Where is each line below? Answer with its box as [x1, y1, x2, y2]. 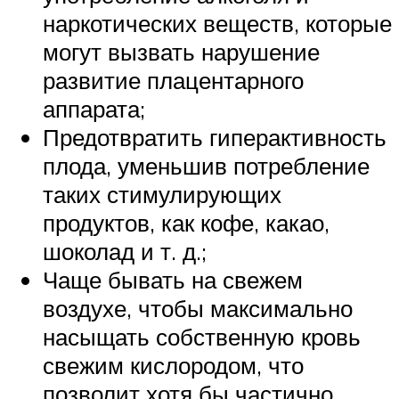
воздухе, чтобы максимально [43, 293, 353, 322]
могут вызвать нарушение [43, 37, 320, 66]
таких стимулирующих [43, 179, 281, 208]
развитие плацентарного [43, 65, 304, 94]
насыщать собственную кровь [43, 322, 361, 351]
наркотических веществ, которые [43, 8, 392, 37]
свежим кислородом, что [43, 350, 304, 379]
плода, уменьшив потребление [43, 151, 370, 180]
